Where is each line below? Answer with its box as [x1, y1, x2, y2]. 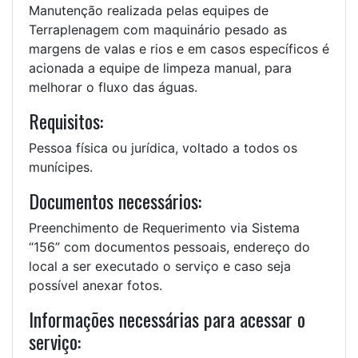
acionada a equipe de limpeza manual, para [29, 60, 292, 77]
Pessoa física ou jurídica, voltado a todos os [29, 140, 297, 157]
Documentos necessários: [29, 186, 201, 216]
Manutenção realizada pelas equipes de [29, 2, 268, 19]
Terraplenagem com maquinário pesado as [29, 22, 287, 38]
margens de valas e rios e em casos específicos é [29, 41, 329, 58]
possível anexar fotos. [29, 277, 162, 294]
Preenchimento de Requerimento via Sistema [29, 220, 300, 237]
